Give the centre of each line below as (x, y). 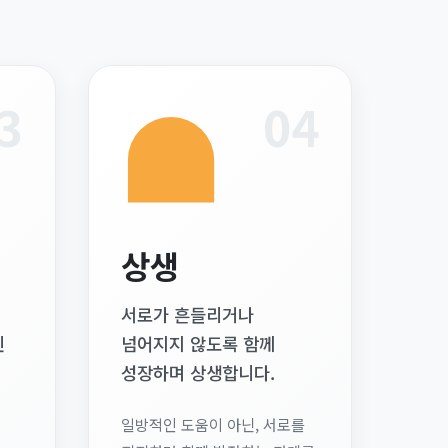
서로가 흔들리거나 (187, 314)
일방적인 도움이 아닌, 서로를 (213, 424)
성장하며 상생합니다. (198, 372)
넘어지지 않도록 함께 (198, 343)
